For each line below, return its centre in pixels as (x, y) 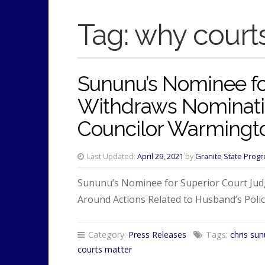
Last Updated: (111, 156)
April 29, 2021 (160, 156)
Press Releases (157, 234)
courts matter (104, 249)
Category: (107, 234)
